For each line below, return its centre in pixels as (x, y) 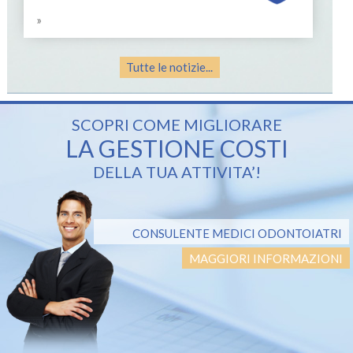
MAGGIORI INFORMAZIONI (266, 258)
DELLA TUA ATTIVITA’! (176, 171)
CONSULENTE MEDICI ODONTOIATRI (237, 234)
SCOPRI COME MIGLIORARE (176, 124)
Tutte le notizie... (170, 67)
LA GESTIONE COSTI (176, 148)
